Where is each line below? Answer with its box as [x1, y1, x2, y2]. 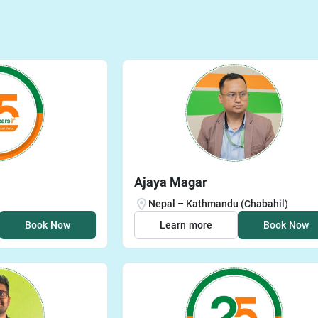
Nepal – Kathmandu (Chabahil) [148, 197, 288, 209]
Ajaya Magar [134, 174, 207, 190]
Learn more [160, 219, 213, 231]
